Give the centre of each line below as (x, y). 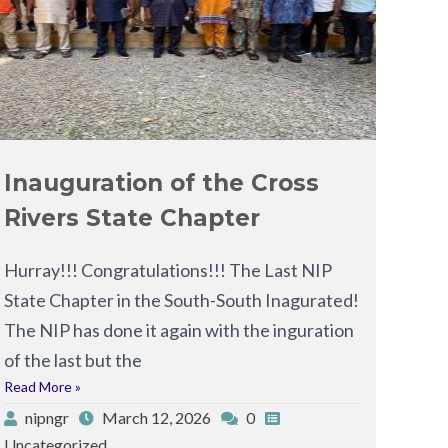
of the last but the (73, 359)
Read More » (43, 386)
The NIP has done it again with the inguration (179, 329)
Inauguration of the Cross (162, 182)
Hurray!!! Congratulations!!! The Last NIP (168, 269)
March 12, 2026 (157, 417)
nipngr (47, 417)
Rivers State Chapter (132, 217)
